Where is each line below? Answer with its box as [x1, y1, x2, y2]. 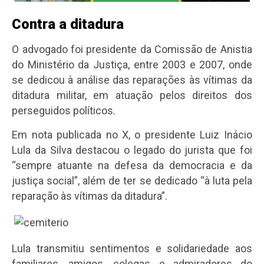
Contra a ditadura [12, 16, 124, 33]
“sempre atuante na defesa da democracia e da [12, 159, 252, 172]
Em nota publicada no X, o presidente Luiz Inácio [12, 128, 252, 141]
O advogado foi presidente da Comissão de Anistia [12, 43, 252, 56]
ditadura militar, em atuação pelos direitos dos [12, 89, 252, 102]
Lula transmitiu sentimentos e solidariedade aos [12, 242, 252, 255]
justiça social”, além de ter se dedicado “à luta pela [12, 174, 252, 187]
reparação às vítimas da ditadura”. [12, 190, 168, 203]
